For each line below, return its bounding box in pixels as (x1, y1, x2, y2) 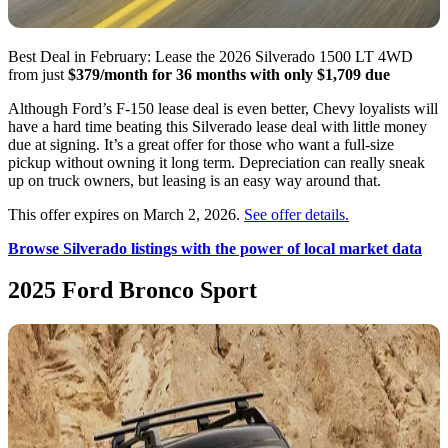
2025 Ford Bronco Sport (8, 277, 257, 304)
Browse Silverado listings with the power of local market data (8, 239, 422, 257)
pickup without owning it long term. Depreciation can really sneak (8, 153, 425, 171)
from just (8, 65, 68, 83)
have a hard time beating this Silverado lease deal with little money (8, 117, 427, 135)
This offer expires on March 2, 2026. (8, 205, 244, 223)
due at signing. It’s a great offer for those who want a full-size (8, 135, 394, 153)
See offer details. (244, 205, 349, 223)
